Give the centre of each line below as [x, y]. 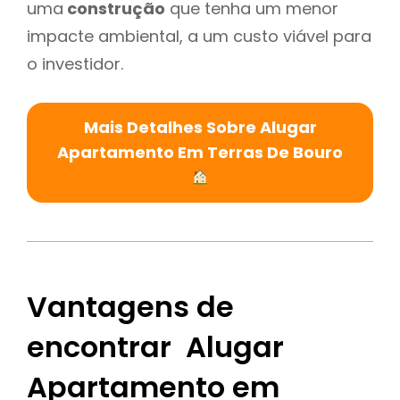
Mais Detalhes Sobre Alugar [200, 127]
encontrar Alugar [155, 347]
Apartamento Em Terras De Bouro [200, 152]
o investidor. [75, 63]
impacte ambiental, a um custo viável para [199, 36]
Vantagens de [130, 307]
